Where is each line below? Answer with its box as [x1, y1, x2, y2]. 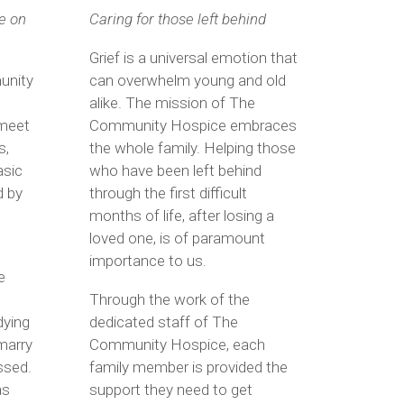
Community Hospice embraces [88, 115, 297, 134]
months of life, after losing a [88, 206, 274, 225]
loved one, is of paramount [88, 228, 265, 247]
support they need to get [88, 380, 252, 399]
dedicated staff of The [88, 312, 238, 331]
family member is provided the [88, 357, 288, 376]
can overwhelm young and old [88, 70, 286, 89]
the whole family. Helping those [88, 138, 296, 157]
